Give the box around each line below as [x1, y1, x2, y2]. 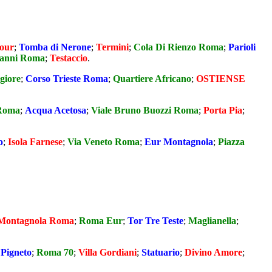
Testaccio [50, 53, 87, 64]
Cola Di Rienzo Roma [134, 42, 223, 53]
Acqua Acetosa [25, 105, 86, 116]
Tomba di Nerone [19, 42, 91, 53]
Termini [96, 42, 129, 53]
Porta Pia [203, 105, 242, 116]
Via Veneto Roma [67, 137, 140, 148]
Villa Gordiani [78, 246, 137, 257]
